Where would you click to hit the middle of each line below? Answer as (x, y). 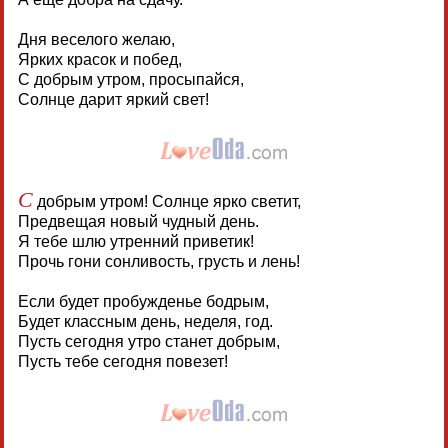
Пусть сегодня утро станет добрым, (148, 342)
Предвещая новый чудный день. (138, 222)
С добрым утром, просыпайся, (130, 80)
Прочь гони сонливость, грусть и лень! (158, 262)
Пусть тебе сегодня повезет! (122, 362)
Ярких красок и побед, (99, 60)
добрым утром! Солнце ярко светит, (166, 202)
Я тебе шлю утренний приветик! (135, 242)
